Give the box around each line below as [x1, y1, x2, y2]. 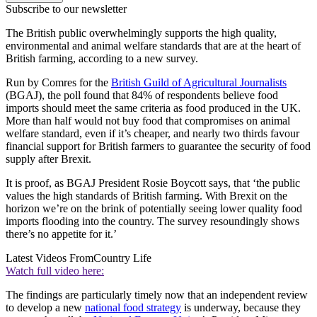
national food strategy [85, 301, 181, 314]
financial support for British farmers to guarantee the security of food [6, 140, 311, 153]
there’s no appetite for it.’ [6, 228, 117, 241]
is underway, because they [181, 301, 301, 314]
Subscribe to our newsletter [6, 3, 127, 16]
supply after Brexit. [6, 153, 91, 166]
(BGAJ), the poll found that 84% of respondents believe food [6, 89, 278, 102]
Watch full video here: [6, 265, 104, 277]
